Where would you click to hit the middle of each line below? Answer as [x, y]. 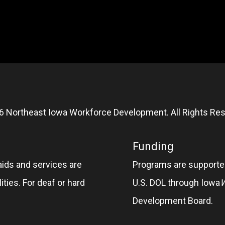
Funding [153, 146]
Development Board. [173, 200]
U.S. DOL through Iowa [176, 182]
